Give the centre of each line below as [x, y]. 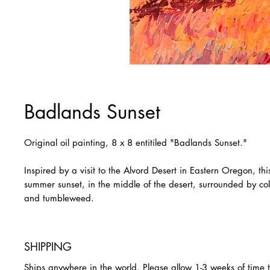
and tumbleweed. [61, 198]
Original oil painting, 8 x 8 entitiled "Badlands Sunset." [137, 143]
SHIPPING [48, 246]
